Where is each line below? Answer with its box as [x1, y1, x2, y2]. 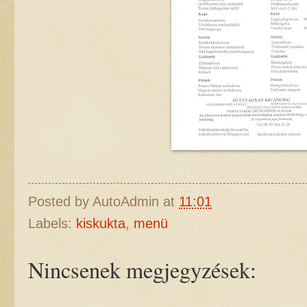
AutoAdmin [93, 193, 159, 209]
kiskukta [76, 215, 125, 231]
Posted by [28, 193, 93, 209]
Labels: [28, 215, 76, 231]
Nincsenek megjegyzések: [28, 254, 256, 284]
